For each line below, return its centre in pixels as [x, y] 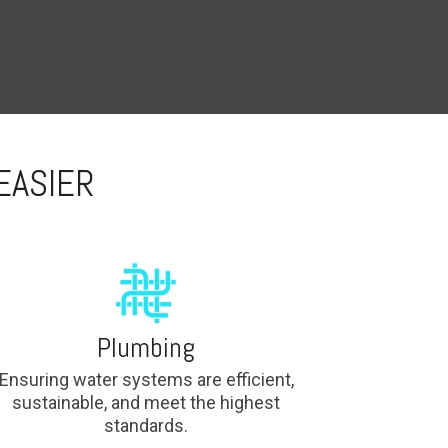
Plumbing [146, 347]
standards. [146, 425]
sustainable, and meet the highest [146, 402]
